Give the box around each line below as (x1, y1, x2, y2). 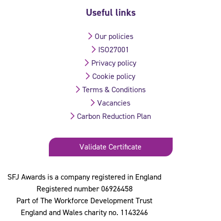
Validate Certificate (79, 142, 142, 152)
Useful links (85, 6, 136, 19)
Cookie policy (92, 71, 135, 82)
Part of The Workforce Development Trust (16, 195, 152, 206)
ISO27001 (98, 44, 129, 55)
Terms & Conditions (82, 84, 146, 95)
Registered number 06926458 (36, 184, 133, 194)
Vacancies (97, 98, 130, 109)
